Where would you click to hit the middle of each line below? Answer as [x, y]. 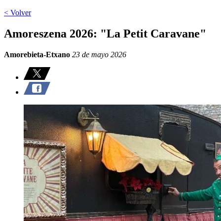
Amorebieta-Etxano [37, 54]
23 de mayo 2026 [98, 54]
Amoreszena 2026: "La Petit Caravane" [105, 33]
